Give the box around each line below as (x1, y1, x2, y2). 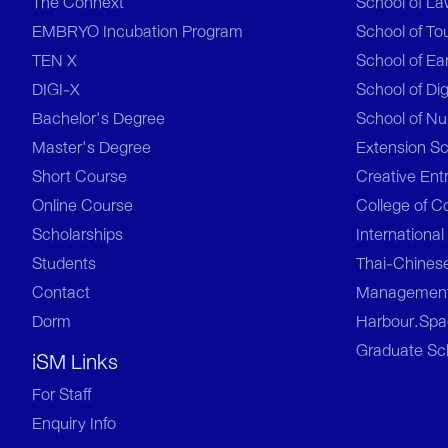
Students (32, 248, 96, 278)
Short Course (32, 161, 127, 191)
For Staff (32, 379, 91, 409)
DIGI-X (32, 74, 80, 104)
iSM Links (32, 343, 118, 380)
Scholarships (32, 219, 123, 249)
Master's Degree (32, 132, 151, 162)
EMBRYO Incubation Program (32, 16, 243, 46)
